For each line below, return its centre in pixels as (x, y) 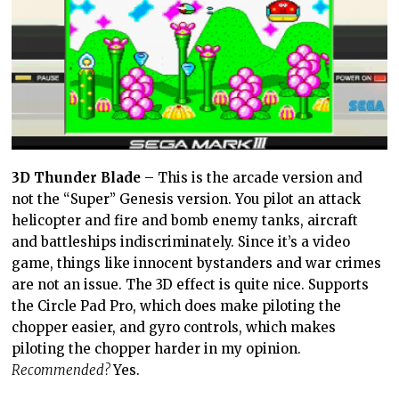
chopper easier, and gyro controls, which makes (174, 328)
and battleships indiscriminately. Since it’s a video (181, 242)
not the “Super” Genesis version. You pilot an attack (187, 199)
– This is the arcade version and (252, 178)
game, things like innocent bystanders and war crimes (197, 264)
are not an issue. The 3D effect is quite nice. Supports (191, 285)
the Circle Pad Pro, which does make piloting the (177, 306)
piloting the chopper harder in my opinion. (157, 349)
